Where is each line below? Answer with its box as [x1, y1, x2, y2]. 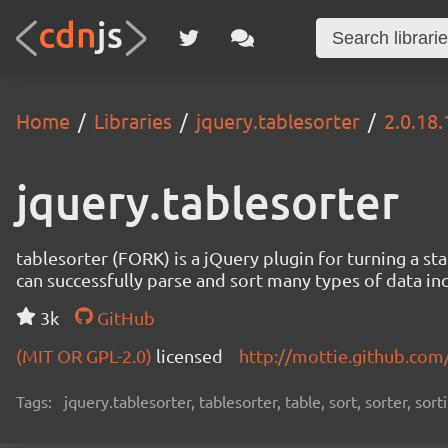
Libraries [94, 108, 172, 133]
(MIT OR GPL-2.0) [16, 345, 156, 366]
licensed [156, 345, 223, 366]
